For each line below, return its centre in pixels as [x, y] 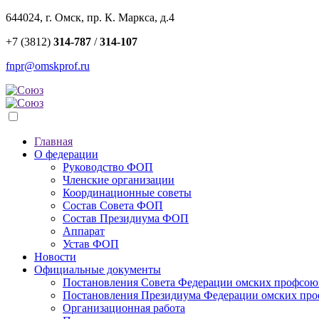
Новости [55, 257]
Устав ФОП [91, 244]
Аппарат [84, 231]
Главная [53, 141]
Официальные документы [98, 270]
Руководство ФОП [108, 167]
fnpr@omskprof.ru [48, 66]
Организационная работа [124, 308]
